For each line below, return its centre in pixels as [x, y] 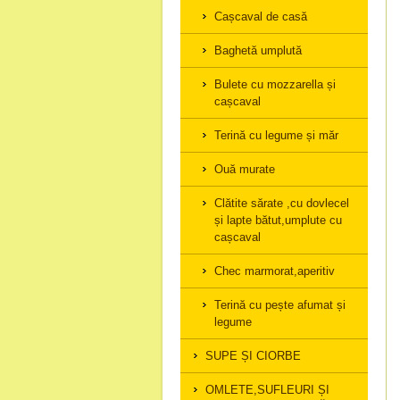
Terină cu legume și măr [276, 135]
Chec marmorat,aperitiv [275, 271]
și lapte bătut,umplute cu [278, 220]
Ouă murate [245, 169]
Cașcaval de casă [261, 17]
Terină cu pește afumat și [280, 305]
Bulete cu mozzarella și [275, 84]
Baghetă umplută [258, 50]
